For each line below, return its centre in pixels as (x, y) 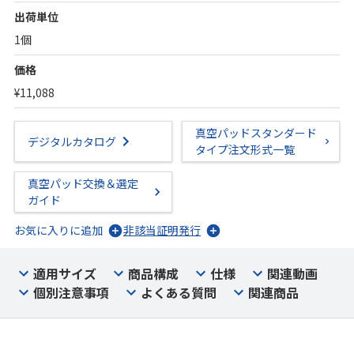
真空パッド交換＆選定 (83, 183)
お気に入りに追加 (58, 230)
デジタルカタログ (72, 141)
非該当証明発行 (162, 230)
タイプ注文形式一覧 (245, 149)
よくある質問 (179, 292)
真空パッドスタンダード (256, 133)
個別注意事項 (71, 292)
